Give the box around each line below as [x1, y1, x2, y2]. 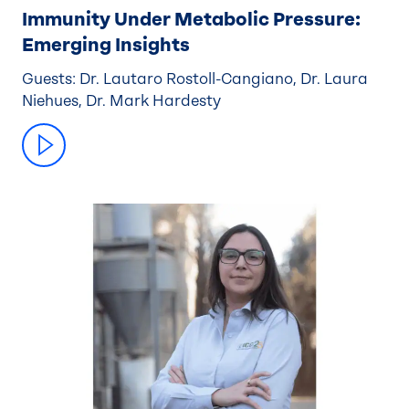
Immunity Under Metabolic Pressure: [22, 8, 361, 31]
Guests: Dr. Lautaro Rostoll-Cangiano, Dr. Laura [22, 70, 79, 89]
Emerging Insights [22, 34, 190, 57]
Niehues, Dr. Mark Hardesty [22, 92, 221, 110]
